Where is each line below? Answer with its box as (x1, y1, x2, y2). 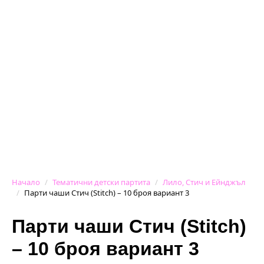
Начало (12, 176, 40, 187)
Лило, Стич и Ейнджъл (163, 176, 246, 187)
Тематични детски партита (52, 176, 150, 187)
